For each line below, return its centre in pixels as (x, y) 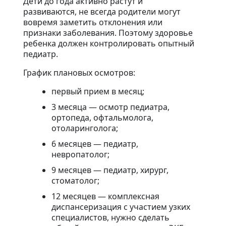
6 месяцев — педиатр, (95, 144)
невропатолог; (80, 155)
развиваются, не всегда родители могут (102, 12)
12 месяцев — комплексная (105, 196)
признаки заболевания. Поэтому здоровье (108, 33)
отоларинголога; (85, 128)
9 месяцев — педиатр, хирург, (110, 170)
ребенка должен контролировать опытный (109, 44)
